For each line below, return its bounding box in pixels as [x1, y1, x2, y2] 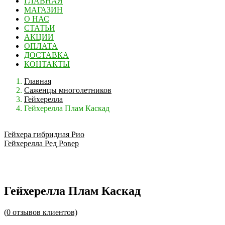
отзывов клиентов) [11, 207, 77, 216]
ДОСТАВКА [24, 51, 69, 59]
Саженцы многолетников [24, 86, 111, 94]
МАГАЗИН [24, 6, 63, 14]
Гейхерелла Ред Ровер [4, 139, 79, 148]
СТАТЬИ [24, 24, 55, 32]
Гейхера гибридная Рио [4, 130, 84, 139]
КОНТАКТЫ [24, 60, 70, 68]
